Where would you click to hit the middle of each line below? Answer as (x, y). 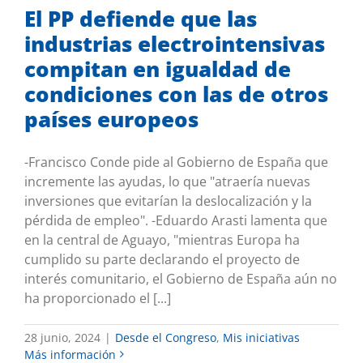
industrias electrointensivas (175, 43)
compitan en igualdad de (158, 68)
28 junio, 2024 (62, 337)
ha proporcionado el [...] (98, 298)
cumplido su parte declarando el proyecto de (162, 259)
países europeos (111, 119)
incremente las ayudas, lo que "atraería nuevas (167, 181)
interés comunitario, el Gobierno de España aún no (181, 278)
